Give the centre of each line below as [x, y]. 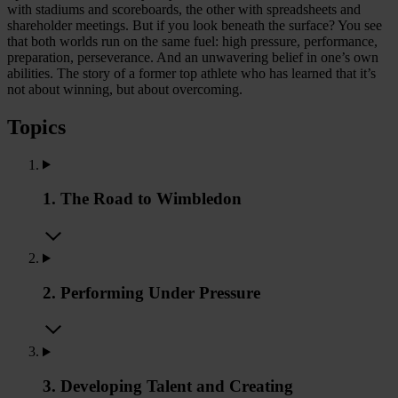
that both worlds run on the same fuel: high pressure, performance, [192, 41]
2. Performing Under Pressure [151, 292]
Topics [36, 127]
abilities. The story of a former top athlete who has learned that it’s [191, 73]
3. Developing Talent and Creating [168, 386]
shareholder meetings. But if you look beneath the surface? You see [195, 25]
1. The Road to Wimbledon [142, 199]
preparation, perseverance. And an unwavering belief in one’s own [193, 57]
